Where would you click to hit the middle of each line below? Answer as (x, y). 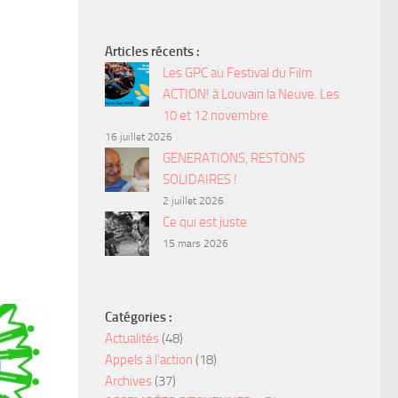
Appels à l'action (149, 359)
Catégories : (139, 317)
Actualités (132, 338)
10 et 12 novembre (215, 115)
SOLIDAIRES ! (200, 179)
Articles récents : (152, 51)
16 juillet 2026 (139, 136)
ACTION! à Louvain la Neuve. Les (251, 94)
